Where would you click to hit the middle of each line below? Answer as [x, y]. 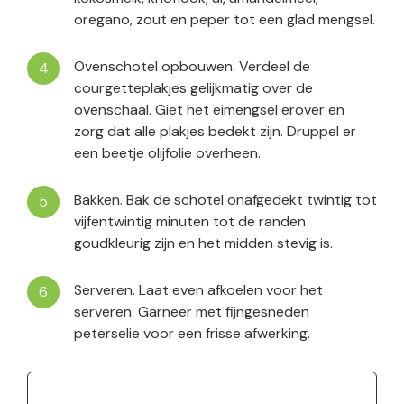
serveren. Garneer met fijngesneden [192, 312]
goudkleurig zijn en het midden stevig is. [203, 243]
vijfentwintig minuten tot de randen [190, 222]
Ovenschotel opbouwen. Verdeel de [192, 67]
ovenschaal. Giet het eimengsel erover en [209, 110]
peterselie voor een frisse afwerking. [192, 334]
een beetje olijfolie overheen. [167, 153]
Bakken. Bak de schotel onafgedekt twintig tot [225, 200]
